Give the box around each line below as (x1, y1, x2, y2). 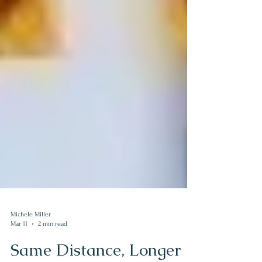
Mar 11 (11, 241, 27, 249)
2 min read (38, 241, 67, 249)
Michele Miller (11, 232, 51, 239)
